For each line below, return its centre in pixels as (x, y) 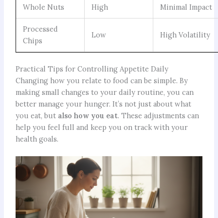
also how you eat (88, 116)
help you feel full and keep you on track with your (101, 127)
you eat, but (36, 116)
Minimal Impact (186, 7)
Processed (41, 29)
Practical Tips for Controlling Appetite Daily (92, 69)
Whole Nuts (44, 7)
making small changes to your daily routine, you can (104, 92)
